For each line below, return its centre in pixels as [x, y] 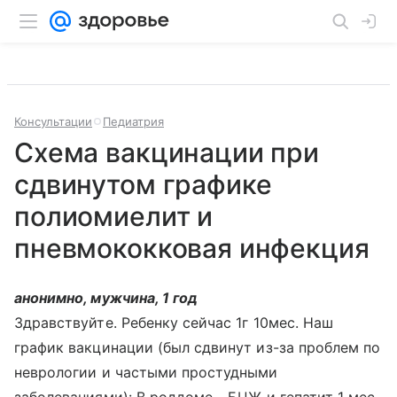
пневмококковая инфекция [192, 248]
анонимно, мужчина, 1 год [106, 298]
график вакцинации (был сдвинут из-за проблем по [198, 347]
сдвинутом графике [143, 184]
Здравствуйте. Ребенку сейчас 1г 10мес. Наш [174, 323]
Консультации [53, 121]
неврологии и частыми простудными [146, 372]
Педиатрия [133, 121]
